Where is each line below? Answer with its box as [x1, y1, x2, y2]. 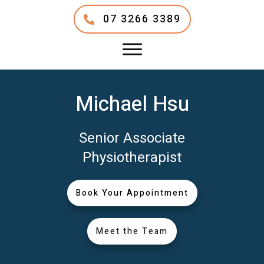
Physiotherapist [82, 147, 181, 168]
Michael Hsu [75, 88, 189, 120]
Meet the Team [96, 225, 168, 237]
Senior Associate [79, 127, 185, 148]
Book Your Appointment [75, 186, 189, 199]
